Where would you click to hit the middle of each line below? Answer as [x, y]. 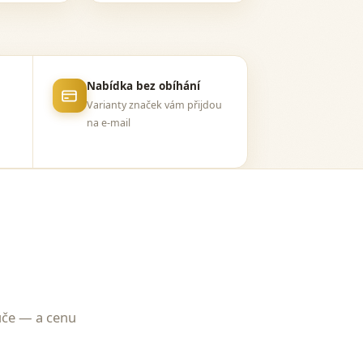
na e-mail [108, 123]
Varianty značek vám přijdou [154, 105]
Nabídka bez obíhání [143, 86]
